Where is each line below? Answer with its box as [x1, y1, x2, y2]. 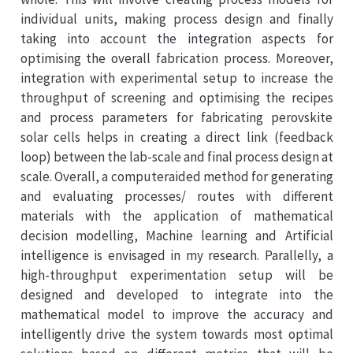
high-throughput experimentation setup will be [20, 266, 333, 284]
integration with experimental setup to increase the [20, 69, 333, 87]
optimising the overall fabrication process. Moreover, [20, 49, 333, 67]
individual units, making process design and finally [20, 9, 333, 28]
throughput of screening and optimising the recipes [20, 88, 333, 106]
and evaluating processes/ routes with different [20, 187, 333, 205]
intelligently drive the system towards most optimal [20, 325, 333, 343]
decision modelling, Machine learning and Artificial [20, 226, 333, 244]
